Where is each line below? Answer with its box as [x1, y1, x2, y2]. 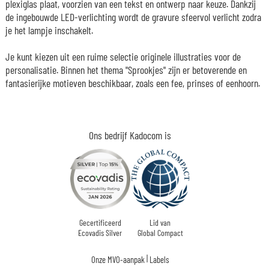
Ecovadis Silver [78, 227, 122, 238]
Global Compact [137, 227, 183, 238]
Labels [150, 253, 169, 265]
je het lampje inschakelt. [5, 23, 93, 37]
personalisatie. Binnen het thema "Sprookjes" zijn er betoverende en [5, 62, 247, 76]
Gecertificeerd [79, 217, 121, 228]
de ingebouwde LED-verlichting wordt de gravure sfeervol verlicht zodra [5, 10, 261, 23]
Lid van [150, 217, 171, 228]
